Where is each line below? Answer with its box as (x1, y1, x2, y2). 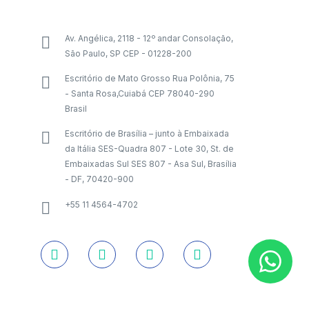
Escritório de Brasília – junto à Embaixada (64, 128, 229, 139)
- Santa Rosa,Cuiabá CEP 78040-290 (64, 88, 215, 99)
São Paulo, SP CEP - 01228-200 (64, 48, 192, 59)
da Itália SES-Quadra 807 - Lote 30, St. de (64, 143, 234, 154)
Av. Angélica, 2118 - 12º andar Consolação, (64, 33, 233, 43)
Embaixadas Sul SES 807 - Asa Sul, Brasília (64, 159, 237, 169)
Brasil (64, 103, 87, 114)
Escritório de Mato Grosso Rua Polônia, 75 (64, 73, 235, 83)
